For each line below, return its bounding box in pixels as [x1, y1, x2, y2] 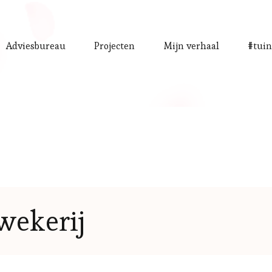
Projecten [94, 39, 135, 52]
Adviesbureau [5, 39, 66, 52]
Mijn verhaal [163, 39, 219, 52]
